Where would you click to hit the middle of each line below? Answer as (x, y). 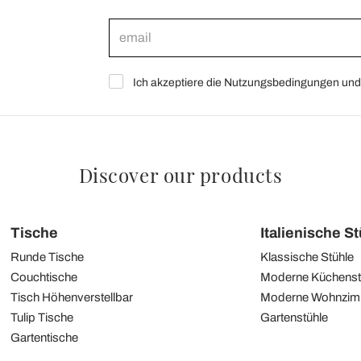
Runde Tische (47, 257)
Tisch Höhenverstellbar (71, 297)
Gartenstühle (295, 317)
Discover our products (180, 174)
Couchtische (44, 277)
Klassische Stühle (307, 257)
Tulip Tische (41, 317)
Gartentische (44, 337)
